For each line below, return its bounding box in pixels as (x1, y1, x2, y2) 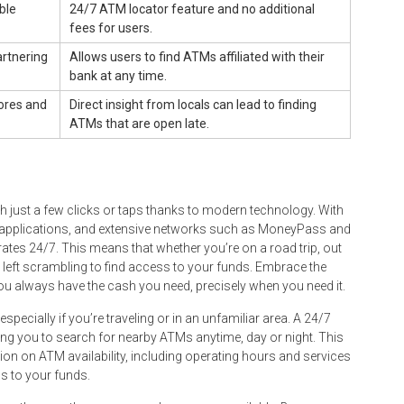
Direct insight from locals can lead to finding (69, 96, 317, 112)
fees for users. (69, 20, 152, 35)
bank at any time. (69, 68, 167, 83)
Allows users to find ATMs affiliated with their (69, 49, 325, 64)
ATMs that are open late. (69, 115, 209, 131)
